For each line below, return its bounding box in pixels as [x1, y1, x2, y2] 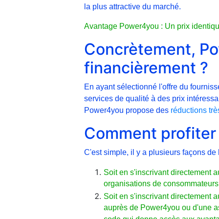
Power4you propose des [84, 106, 171, 114]
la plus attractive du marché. [84, 2, 181, 11]
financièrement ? [84, 58, 208, 77]
